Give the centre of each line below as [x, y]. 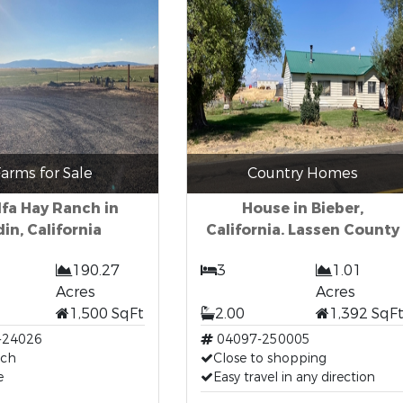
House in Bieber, [302, 208]
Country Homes [302, 173]
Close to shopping [269, 358]
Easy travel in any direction [294, 377]
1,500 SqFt [107, 313]
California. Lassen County [302, 230]
